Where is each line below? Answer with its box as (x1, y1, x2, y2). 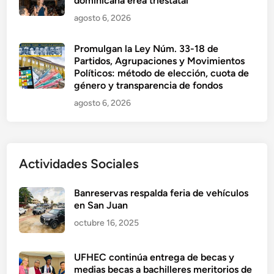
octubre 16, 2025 (74, 217, 139, 228)
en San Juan (74, 199, 128, 211)
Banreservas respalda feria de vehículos (74, 187, 249, 199)
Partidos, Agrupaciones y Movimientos (74, 54, 245, 67)
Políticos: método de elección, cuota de (74, 67, 250, 79)
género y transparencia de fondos (74, 79, 223, 91)
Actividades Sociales (19, 155, 139, 171)
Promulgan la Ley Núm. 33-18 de (74, 42, 219, 54)
